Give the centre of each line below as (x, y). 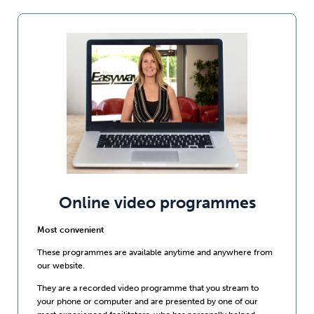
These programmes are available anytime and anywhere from (155, 252)
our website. (61, 266)
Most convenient (70, 229)
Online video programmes (157, 203)
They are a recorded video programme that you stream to (148, 288)
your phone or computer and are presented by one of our (147, 301)
